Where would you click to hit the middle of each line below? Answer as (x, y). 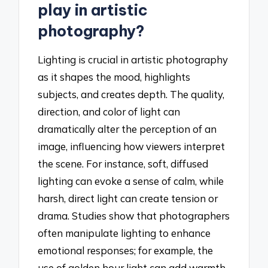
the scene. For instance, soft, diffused (123, 164)
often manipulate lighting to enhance (124, 233)
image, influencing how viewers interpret (132, 147)
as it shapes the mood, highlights (114, 77)
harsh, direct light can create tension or (128, 199)
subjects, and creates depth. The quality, (131, 95)
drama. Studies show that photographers (134, 216)
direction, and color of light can (109, 112)
